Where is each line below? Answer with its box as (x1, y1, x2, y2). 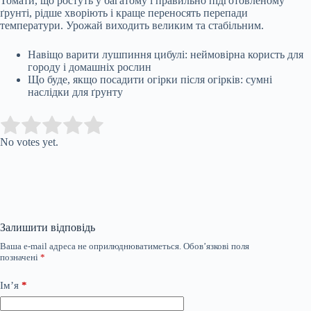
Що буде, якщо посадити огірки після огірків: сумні (28, 73, 272, 85)
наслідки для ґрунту (28, 85, 123, 98)
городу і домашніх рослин (28, 60, 151, 73)
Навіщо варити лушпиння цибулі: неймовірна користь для (28, 48, 303, 60)
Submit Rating (112, 119, 175, 131)
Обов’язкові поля (183, 240, 249, 251)
